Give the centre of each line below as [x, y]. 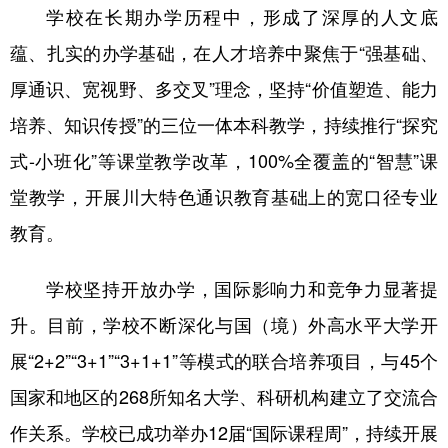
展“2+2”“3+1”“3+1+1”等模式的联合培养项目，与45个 [224, 359]
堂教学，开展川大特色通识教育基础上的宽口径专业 [224, 195]
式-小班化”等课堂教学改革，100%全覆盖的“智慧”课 [224, 159]
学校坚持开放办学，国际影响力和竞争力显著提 [242, 287]
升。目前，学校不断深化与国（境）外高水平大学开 [224, 323]
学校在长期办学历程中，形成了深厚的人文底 [242, 15]
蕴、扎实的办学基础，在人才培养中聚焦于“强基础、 [224, 51]
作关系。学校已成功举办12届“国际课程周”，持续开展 [224, 431]
